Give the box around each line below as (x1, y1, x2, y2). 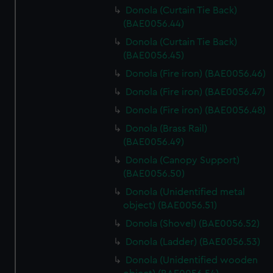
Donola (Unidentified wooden (126, 255, 258, 265)
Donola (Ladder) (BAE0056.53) (126, 237, 261, 247)
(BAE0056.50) (123, 169, 185, 179)
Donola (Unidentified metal (126, 187, 246, 197)
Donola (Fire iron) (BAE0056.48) (126, 105, 266, 115)
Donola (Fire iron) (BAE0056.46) (126, 69, 266, 79)
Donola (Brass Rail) (126, 124, 208, 133)
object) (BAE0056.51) (123, 200, 218, 210)
